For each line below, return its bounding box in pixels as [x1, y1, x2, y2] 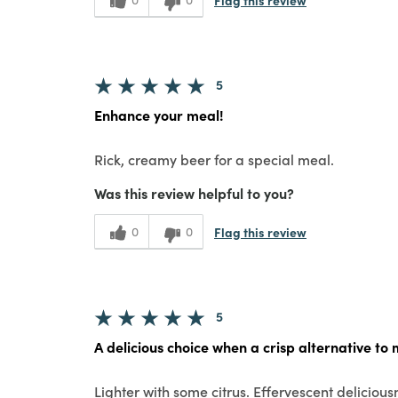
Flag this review [214, 222, 306, 241]
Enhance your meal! [94, 105, 224, 125]
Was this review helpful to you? [94, 183, 294, 203]
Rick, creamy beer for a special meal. [94, 149, 334, 170]
